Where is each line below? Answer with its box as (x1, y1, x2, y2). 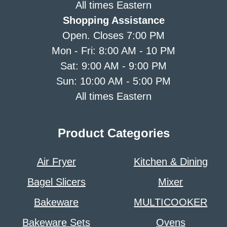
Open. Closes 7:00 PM (62, 30, 165, 42)
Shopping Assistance (62, 15, 165, 26)
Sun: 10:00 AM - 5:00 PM (56, 75, 171, 87)
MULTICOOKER (134, 197, 208, 208)
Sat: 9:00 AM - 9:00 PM (60, 60, 167, 72)
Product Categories (57, 126, 170, 140)
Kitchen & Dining (133, 156, 208, 168)
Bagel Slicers (27, 176, 86, 188)
